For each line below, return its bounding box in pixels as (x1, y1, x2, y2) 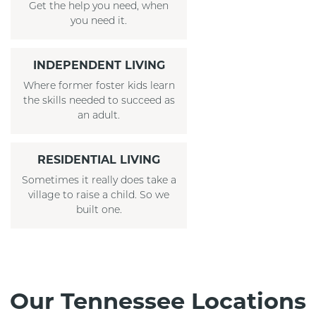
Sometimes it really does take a (21, 175, 176, 186)
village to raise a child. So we (28, 190, 169, 201)
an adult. (78, 110, 120, 121)
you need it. (71, 16, 127, 27)
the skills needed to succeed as (23, 95, 175, 107)
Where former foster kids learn (23, 80, 175, 92)
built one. (75, 205, 122, 216)
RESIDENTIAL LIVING (37, 152, 160, 166)
